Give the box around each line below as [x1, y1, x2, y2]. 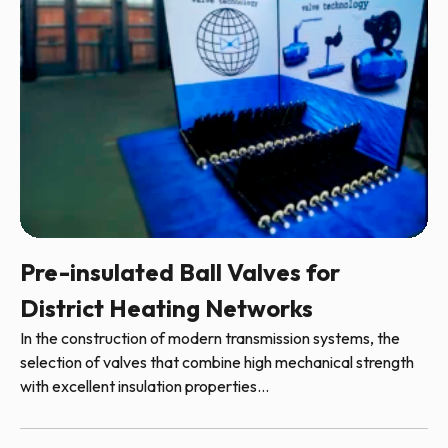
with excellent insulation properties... [20, 375, 269, 396]
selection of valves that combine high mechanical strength [20, 351, 414, 372]
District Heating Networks [20, 292, 313, 323]
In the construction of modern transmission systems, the [20, 327, 400, 348]
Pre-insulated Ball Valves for [20, 256, 340, 287]
